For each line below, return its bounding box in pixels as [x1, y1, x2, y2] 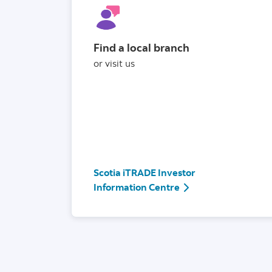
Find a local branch [93, 41, 189, 55]
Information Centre [93, 181, 180, 194]
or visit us [93, 57, 135, 70]
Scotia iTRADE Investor [93, 166, 195, 179]
